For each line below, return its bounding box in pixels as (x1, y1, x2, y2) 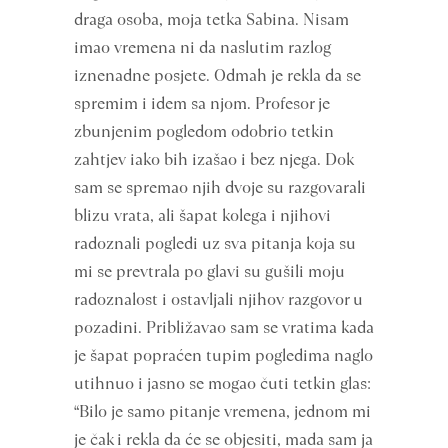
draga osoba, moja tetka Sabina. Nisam (74, 8, 349, 31)
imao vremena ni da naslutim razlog (74, 36, 331, 59)
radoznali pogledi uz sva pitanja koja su (74, 232, 356, 255)
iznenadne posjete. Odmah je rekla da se (74, 64, 361, 87)
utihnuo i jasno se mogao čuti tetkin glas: (74, 372, 371, 395)
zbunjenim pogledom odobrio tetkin (74, 120, 334, 143)
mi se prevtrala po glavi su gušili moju (74, 260, 345, 283)
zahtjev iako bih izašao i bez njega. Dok (74, 148, 353, 171)
